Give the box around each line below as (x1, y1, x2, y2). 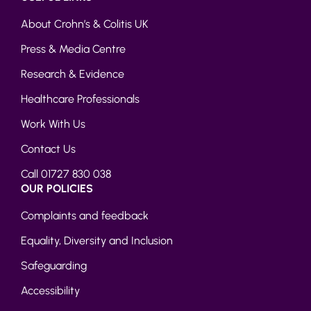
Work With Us (21, 117, 85, 131)
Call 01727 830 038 (21, 167, 111, 180)
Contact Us (21, 142, 76, 155)
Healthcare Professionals (21, 92, 140, 106)
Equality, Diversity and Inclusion (21, 233, 173, 247)
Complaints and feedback (21, 208, 149, 222)
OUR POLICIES (21, 181, 93, 195)
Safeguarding (21, 258, 87, 272)
